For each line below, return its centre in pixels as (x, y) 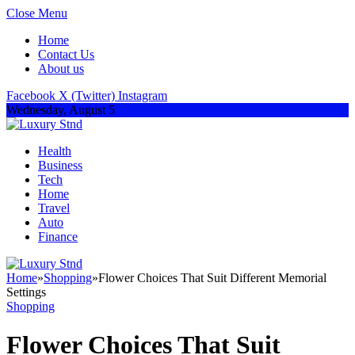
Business (60, 165)
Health (55, 151)
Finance (58, 237)
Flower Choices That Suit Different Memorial (212, 278)
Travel (54, 208)
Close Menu (37, 13)
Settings (26, 292)
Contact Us (66, 54)
